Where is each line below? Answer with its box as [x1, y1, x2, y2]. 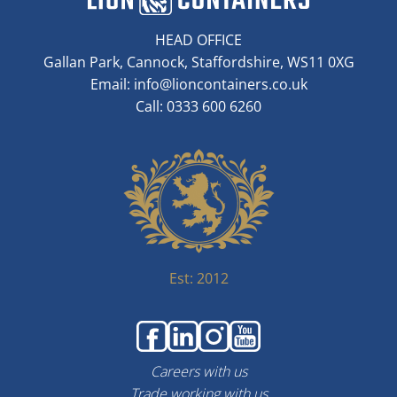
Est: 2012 [168, 268, 229, 288]
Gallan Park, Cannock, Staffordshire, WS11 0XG [43, 51, 354, 72]
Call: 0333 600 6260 [136, 96, 261, 116]
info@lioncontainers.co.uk [133, 74, 307, 94]
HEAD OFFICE [155, 29, 242, 50]
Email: [90, 74, 134, 94]
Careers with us [150, 361, 247, 381]
